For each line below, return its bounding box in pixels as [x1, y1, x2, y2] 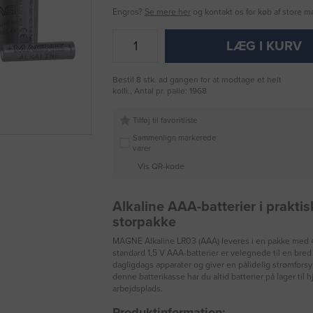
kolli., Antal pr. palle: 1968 [112, 86, 207, 96]
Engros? [112, 7, 145, 17]
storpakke [112, 214, 176, 231]
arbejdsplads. [112, 284, 163, 294]
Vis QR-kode [137, 161, 184, 171]
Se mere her [145, 7, 191, 17]
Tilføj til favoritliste [132, 115, 197, 125]
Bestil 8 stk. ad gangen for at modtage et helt [112, 75, 282, 85]
